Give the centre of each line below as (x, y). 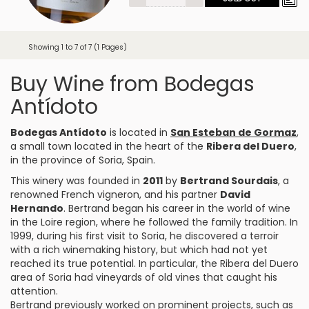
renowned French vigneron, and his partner (115, 195)
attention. (34, 291)
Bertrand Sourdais (229, 181)
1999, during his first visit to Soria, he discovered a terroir (144, 236)
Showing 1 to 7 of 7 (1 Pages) (77, 47)
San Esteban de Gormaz (233, 132)
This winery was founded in (77, 181)
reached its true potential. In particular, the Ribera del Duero (154, 263)
